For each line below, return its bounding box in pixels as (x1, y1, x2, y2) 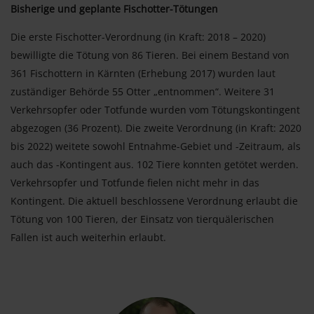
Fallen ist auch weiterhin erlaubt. (11, 230, 166, 244)
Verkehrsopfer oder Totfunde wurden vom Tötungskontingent (11, 102, 300, 116)
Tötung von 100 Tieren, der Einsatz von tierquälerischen (11, 212, 274, 226)
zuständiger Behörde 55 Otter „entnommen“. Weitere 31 (11, 84, 275, 98)
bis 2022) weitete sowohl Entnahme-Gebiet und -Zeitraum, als (11, 139, 301, 153)
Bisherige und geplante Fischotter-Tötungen (11, 1, 221, 15)
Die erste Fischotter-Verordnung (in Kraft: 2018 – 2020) (11, 29, 266, 43)
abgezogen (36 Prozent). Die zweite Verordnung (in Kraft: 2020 (11, 121, 301, 135)
